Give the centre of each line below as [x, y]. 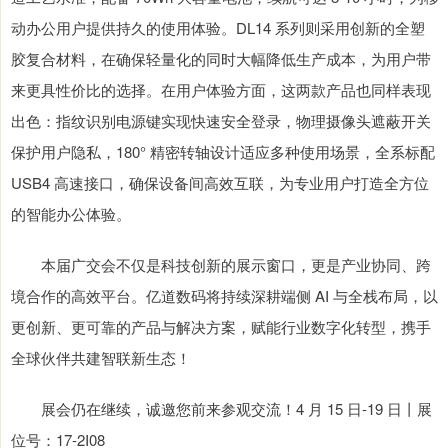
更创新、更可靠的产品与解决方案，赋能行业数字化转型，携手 [221, 326]
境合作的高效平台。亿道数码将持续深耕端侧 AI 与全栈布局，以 [224, 295]
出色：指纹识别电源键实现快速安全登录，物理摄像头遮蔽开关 [221, 120]
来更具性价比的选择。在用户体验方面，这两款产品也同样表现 [221, 89]
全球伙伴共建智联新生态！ [101, 357]
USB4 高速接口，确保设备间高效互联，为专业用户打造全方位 [220, 182]
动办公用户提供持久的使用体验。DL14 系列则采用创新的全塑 [218, 27]
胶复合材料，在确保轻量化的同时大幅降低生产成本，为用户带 [221, 58]
